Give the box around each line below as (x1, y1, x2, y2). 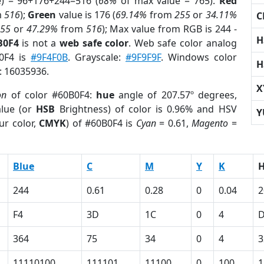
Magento (192, 117, 229, 130)
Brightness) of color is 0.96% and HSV (55, 103, 237, 115)
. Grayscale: (68, 51, 126, 64)
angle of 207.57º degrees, (114, 88, 237, 101)
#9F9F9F (125, 51, 161, 64)
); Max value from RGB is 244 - (101, 22, 237, 35)
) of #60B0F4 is (66, 117, 136, 130)
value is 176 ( (56, 8, 116, 21)
